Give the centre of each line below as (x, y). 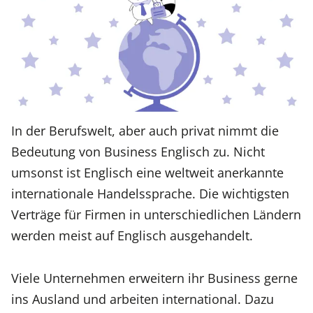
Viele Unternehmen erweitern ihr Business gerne (154, 277)
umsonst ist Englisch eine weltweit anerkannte (147, 173)
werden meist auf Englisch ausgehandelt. (132, 235)
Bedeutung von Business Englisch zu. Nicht (138, 152)
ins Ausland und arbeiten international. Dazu (143, 298)
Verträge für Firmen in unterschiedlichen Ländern (156, 214)
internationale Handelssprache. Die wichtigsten (150, 194)
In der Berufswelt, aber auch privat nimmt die (145, 131)
